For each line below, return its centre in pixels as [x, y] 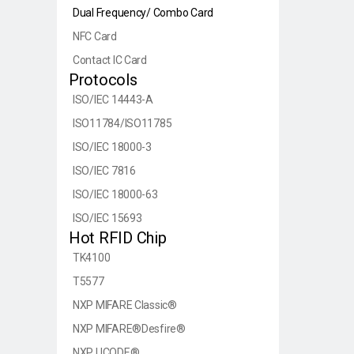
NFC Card [95, 36]
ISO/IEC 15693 [107, 218]
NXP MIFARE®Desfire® [129, 328]
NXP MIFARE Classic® [125, 305]
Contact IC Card [110, 60]
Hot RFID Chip [118, 237]
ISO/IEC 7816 [104, 170]
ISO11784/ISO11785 [122, 123]
